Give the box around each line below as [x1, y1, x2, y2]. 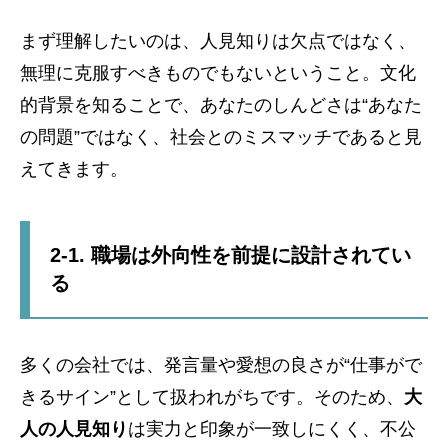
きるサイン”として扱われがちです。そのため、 [20, 387, 404, 408]
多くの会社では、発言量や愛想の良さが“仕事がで [20, 355, 422, 376]
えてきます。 [20, 159, 128, 180]
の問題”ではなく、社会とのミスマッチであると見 [20, 127, 422, 148]
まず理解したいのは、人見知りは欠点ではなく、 [20, 31, 416, 52]
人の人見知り [20, 419, 128, 440]
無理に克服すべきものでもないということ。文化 [20, 63, 416, 84]
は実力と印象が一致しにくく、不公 [128, 419, 416, 440]
